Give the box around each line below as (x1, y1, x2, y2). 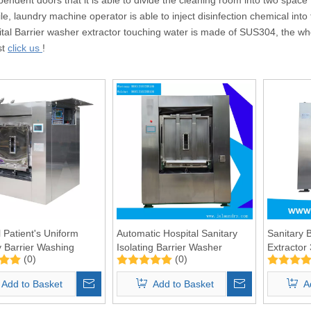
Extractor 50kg (116, 255, 180, 267)
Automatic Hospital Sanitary (116, 227, 237, 239)
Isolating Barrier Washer (116, 241, 222, 253)
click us (8, 42, 42, 53)
